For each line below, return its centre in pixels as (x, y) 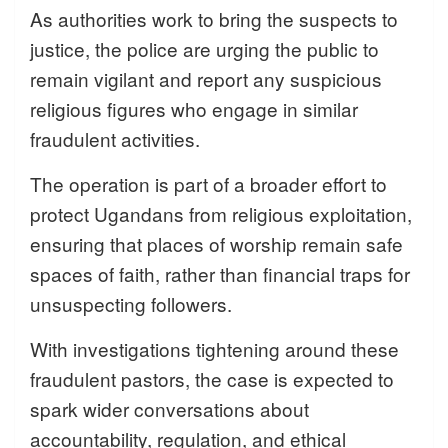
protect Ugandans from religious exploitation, (221, 213)
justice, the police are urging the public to (204, 48)
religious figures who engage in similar (194, 108)
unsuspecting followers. (131, 303)
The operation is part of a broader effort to (208, 183)
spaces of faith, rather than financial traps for (220, 273)
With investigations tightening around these (214, 348)
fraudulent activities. (115, 138)
